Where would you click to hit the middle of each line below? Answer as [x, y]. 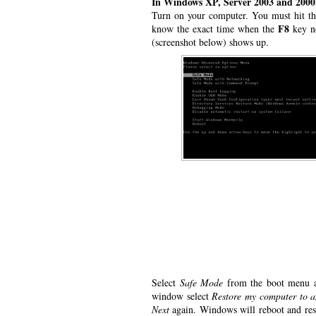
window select [182, 296]
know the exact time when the [215, 29]
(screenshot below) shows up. [210, 42]
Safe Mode [201, 282]
